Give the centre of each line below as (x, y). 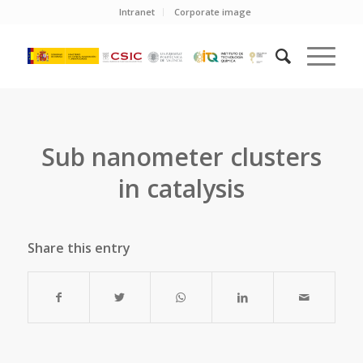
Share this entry (79, 248)
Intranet (137, 12)
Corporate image (213, 12)
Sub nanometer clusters (181, 157)
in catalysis (181, 188)
